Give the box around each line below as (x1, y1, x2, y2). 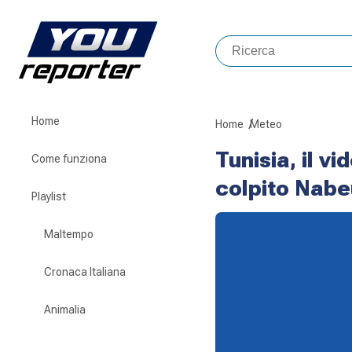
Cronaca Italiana (44, 266, 126, 278)
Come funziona (31, 152, 107, 165)
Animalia (44, 303, 86, 316)
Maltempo (44, 228, 93, 240)
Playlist (31, 190, 66, 203)
